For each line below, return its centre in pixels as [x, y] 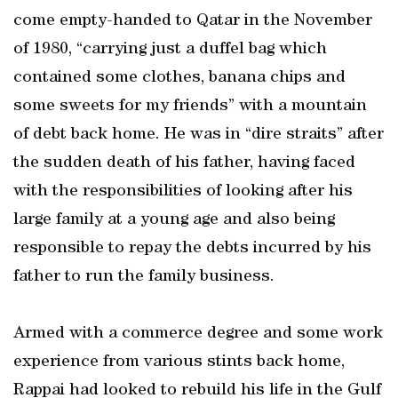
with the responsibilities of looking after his [183, 192]
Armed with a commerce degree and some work [198, 334]
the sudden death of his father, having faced [184, 163]
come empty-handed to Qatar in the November [193, 21]
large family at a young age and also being [174, 220]
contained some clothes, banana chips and [179, 78]
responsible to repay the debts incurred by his [192, 249]
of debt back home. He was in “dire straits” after [199, 135]
